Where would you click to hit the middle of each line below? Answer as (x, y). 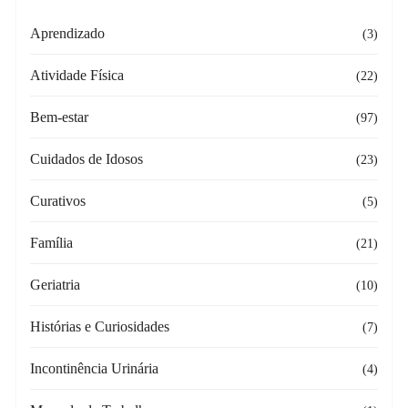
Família (52, 243)
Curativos (58, 201)
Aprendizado (68, 34)
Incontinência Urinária (95, 369)
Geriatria (56, 285)
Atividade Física (77, 76)
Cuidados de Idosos (87, 159)
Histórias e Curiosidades (100, 327)
